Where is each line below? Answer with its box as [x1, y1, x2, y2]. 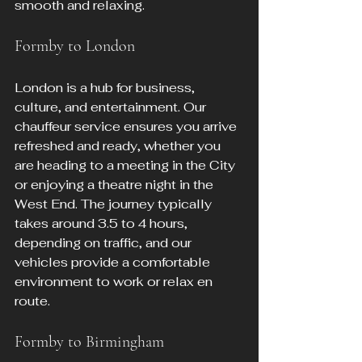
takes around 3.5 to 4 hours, [15, 215, 191, 233]
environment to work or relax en [15, 273, 216, 291]
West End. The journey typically [15, 196, 215, 213]
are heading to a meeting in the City [15, 157, 238, 175]
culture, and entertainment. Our [15, 99, 209, 116]
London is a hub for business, [15, 79, 198, 97]
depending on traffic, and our [15, 234, 195, 252]
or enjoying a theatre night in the [15, 176, 217, 194]
